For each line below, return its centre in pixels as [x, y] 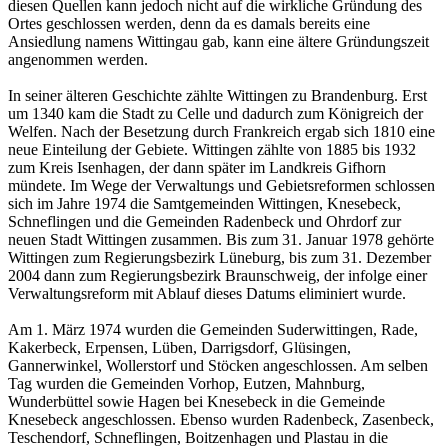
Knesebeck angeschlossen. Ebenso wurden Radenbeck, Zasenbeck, [221, 419]
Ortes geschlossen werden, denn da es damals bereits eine [189, 23]
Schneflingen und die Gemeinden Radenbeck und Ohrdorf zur [204, 221]
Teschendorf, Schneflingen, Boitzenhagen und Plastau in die [198, 437]
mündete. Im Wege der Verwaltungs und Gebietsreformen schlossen [221, 185]
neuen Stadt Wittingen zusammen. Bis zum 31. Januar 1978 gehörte [221, 239]
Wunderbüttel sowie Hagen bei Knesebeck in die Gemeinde [196, 401]
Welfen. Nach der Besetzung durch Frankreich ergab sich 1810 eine [221, 131]
